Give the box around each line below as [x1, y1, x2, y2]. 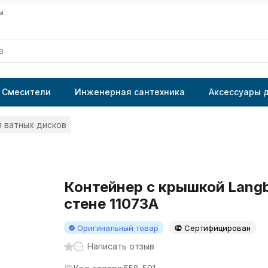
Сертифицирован [184, 223, 251, 233]
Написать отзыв [87, 241, 154, 251]
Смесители [2, 87, 51, 97]
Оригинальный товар [77, 223, 159, 233]
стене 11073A [63, 195, 159, 212]
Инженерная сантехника [75, 87, 185, 97]
